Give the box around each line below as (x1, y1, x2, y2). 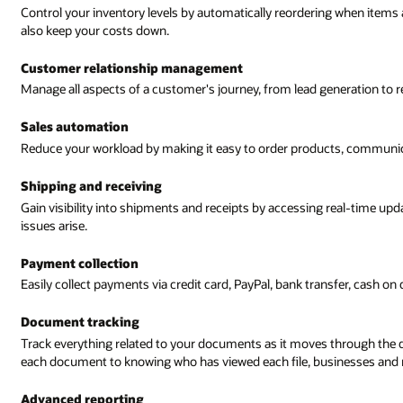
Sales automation (21, 118, 130, 136)
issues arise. (21, 216, 88, 234)
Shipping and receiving (21, 176, 163, 194)
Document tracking (21, 313, 140, 331)
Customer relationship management (21, 58, 244, 76)
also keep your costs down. (21, 21, 170, 39)
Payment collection (21, 254, 139, 272)
